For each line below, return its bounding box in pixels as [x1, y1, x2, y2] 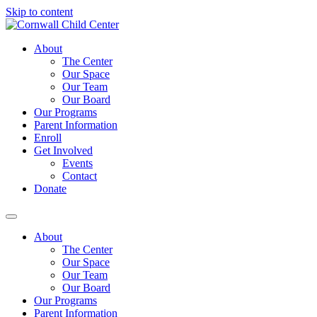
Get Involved [34, 144, 93, 156]
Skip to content [6, 6, 73, 18]
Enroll [34, 132, 62, 144]
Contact [62, 170, 97, 182]
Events [62, 157, 93, 169]
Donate [34, 183, 67, 195]
